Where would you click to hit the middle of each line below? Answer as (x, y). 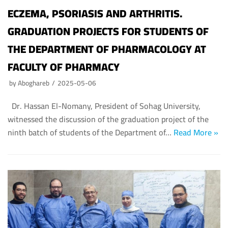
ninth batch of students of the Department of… (91, 132)
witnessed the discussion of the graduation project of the (108, 119)
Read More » (196, 132)
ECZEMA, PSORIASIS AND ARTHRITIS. (95, 13)
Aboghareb (34, 83)
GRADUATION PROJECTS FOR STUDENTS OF (108, 31)
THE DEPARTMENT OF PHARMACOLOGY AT (107, 49)
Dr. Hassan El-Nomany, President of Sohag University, (104, 106)
